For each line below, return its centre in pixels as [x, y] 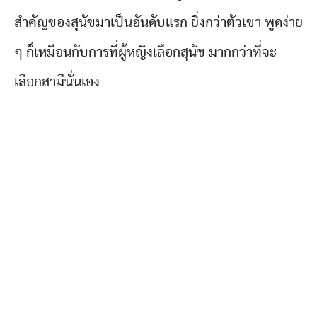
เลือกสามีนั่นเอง [57, 82]
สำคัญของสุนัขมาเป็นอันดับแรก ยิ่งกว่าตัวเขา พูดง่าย [158, 23]
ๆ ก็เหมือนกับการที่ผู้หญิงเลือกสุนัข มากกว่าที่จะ [145, 53]
